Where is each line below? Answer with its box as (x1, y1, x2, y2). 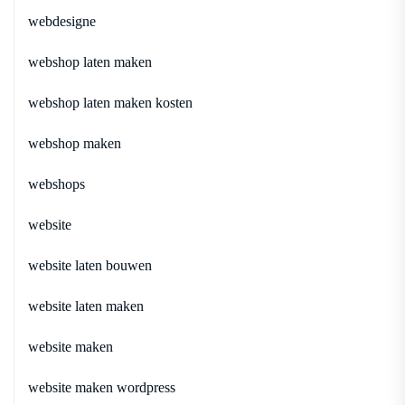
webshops (28, 175, 85, 192)
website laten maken (28, 297, 144, 314)
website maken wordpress (28, 379, 175, 395)
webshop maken (28, 135, 121, 151)
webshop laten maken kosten (28, 94, 193, 110)
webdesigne (28, 13, 96, 29)
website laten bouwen (28, 257, 152, 273)
